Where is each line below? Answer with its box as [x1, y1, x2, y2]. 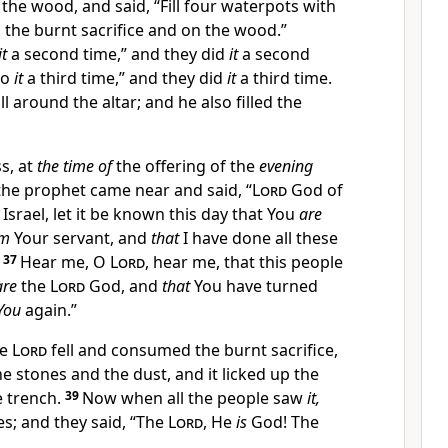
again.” [21, 299, 77, 321]
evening [259, 155, 313, 177]
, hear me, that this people [145, 251, 343, 273]
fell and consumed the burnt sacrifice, [47, 339, 338, 361]
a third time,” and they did [23, 67, 227, 89]
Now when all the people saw [82, 387, 307, 409]
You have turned [190, 275, 318, 297]
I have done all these [183, 227, 338, 249]
